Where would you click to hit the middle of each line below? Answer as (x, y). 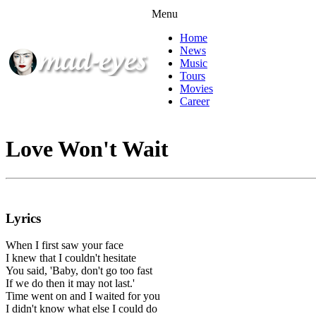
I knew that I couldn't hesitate (71, 258)
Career (195, 101)
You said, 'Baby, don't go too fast (79, 271)
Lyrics (23, 218)
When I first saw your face (65, 245)
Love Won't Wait (87, 149)
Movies (196, 89)
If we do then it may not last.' (70, 284)
